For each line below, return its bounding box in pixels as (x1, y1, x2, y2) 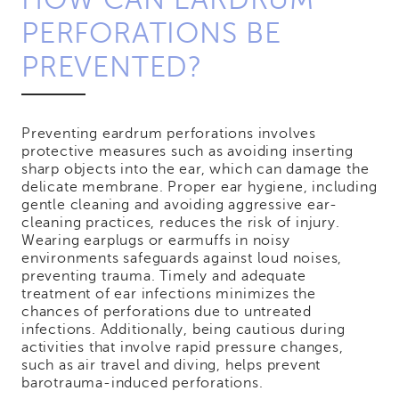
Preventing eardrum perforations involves (21, 126, 316, 142)
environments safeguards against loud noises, (21, 250, 343, 267)
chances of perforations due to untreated (21, 304, 312, 321)
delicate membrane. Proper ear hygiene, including (21, 179, 378, 196)
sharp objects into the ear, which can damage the (21, 161, 370, 178)
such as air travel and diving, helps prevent (21, 357, 322, 374)
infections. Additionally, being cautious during (21, 322, 346, 338)
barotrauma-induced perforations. (21, 375, 264, 392)
